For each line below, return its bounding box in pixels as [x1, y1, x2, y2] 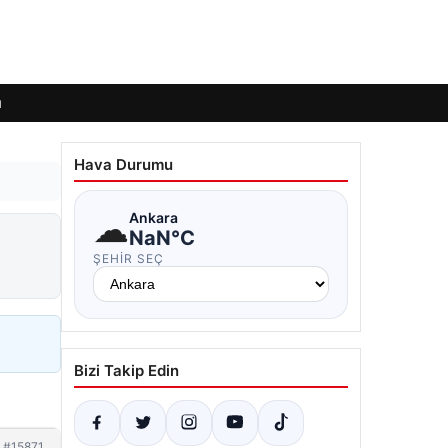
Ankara [129, 208, 178, 226]
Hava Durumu [74, 155, 173, 174]
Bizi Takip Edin [74, 361, 179, 380]
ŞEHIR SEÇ [93, 251, 164, 266]
